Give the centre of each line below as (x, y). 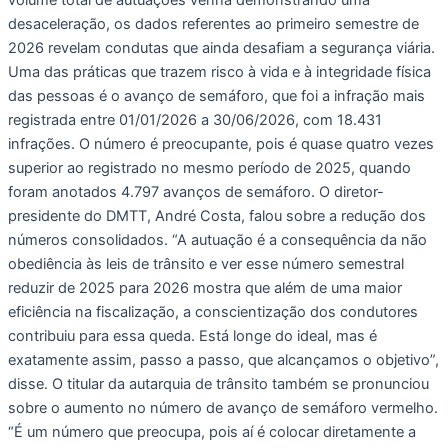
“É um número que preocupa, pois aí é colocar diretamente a (212, 431)
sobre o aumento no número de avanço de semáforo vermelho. (223, 407)
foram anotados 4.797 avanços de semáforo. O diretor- (196, 191)
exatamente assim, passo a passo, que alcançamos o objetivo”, (223, 359)
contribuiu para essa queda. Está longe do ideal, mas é (192, 335)
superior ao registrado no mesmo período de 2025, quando (209, 167)
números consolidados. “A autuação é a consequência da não (217, 239)
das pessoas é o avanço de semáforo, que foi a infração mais (216, 95)
